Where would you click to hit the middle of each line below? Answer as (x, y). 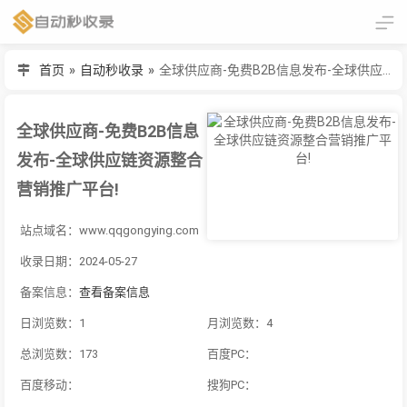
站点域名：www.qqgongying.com (109, 231)
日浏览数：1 (53, 323)
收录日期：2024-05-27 (79, 262)
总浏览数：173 (59, 354)
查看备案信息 (114, 293)
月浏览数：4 (240, 323)
